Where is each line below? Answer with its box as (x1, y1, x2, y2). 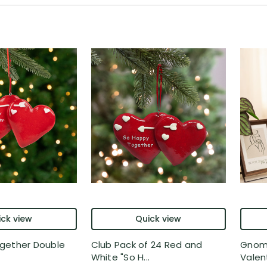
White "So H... (91, 251, 150, 264)
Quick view (135, 213, 182, 225)
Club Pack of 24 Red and (91, 238, 203, 252)
